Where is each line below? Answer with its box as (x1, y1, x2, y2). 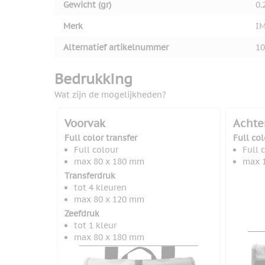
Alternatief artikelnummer (63, 42, 169, 53)
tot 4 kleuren (74, 182, 127, 193)
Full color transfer (64, 132, 137, 144)
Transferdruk (64, 170, 115, 182)
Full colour (74, 144, 118, 156)
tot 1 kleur (74, 220, 117, 231)
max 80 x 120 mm (74, 194, 144, 205)
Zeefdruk (64, 208, 99, 219)
